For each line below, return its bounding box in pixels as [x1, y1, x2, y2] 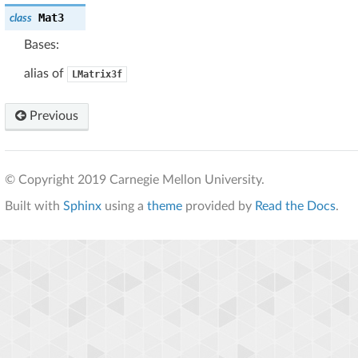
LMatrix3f [72, 68, 122, 80]
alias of [24, 66, 67, 80]
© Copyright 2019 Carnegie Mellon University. [5, 173, 265, 186]
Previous [26, 109, 78, 122]
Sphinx [63, 199, 101, 213]
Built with [5, 199, 63, 213]
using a [101, 199, 147, 213]
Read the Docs [255, 199, 336, 213]
